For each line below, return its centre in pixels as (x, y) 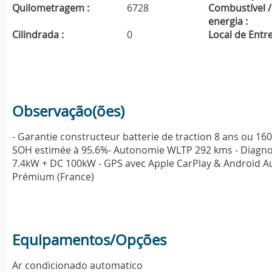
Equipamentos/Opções (89, 240)
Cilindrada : (38, 35)
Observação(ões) (68, 111)
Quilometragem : (51, 8)
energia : (228, 22)
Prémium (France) (53, 177)
